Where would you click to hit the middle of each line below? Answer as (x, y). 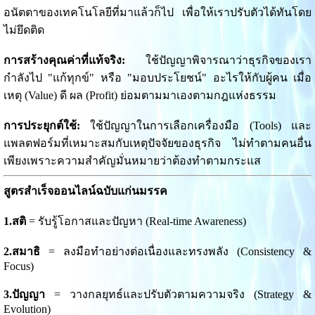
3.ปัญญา (24, 295)
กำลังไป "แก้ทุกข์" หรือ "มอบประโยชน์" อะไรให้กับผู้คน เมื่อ (157, 78)
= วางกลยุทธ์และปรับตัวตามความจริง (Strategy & (178, 295)
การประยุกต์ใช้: (41, 126)
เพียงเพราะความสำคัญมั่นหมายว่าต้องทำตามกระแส (132, 161)
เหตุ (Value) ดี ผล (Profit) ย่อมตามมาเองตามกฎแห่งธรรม (141, 96)
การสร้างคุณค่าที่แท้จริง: (64, 60)
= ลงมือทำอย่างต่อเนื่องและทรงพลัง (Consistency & (176, 252)
